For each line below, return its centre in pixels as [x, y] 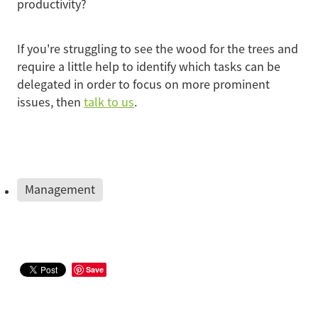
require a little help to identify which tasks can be [149, 66]
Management [60, 189]
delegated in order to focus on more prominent [143, 84]
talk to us [109, 102]
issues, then [50, 102]
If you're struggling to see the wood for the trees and [158, 49]
